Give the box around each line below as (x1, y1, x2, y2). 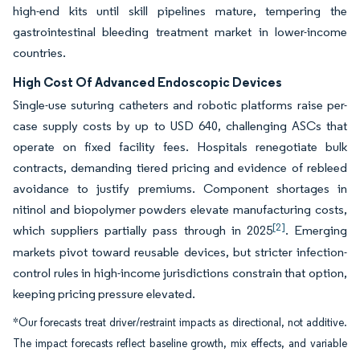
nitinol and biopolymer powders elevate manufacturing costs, (13, 202, 347, 217)
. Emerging (284, 223, 348, 238)
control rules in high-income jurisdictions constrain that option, (13, 265, 347, 280)
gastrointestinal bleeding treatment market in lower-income (13, 24, 347, 39)
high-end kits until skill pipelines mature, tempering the (13, 3, 347, 18)
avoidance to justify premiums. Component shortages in (13, 181, 347, 196)
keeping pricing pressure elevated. (13, 286, 195, 301)
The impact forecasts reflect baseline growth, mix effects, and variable (13, 337, 347, 350)
